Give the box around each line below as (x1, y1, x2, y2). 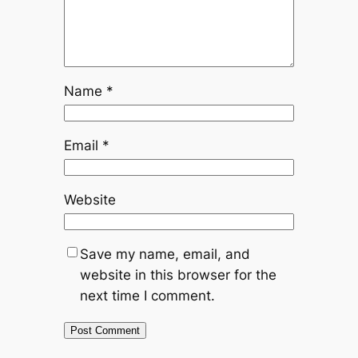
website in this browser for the (79, 266, 276, 283)
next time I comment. (79, 287, 215, 304)
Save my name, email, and (79, 245, 250, 262)
